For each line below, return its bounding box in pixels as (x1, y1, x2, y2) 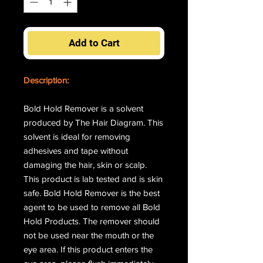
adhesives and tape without (23, 146, 128, 156)
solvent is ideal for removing (23, 131, 130, 142)
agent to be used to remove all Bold (23, 202, 160, 213)
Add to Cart (68, 37, 120, 49)
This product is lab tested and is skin (23, 174, 163, 184)
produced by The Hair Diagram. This (23, 117, 163, 128)
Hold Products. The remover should (23, 216, 160, 227)
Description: (23, 75, 71, 86)
